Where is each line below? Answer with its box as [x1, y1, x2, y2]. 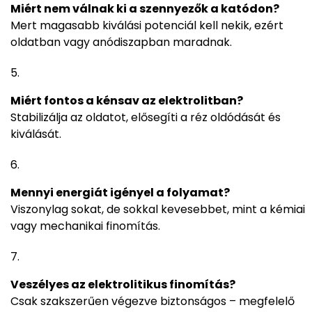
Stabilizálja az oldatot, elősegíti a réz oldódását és [10, 109, 281, 126]
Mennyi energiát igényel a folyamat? [10, 185, 230, 201]
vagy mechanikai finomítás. [10, 218, 160, 235]
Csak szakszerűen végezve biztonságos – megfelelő [10, 293, 295, 310]
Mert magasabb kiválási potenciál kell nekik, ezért [10, 17, 283, 34]
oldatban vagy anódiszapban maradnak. [10, 34, 232, 51]
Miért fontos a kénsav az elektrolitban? [10, 93, 243, 109]
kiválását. [10, 126, 61, 143]
